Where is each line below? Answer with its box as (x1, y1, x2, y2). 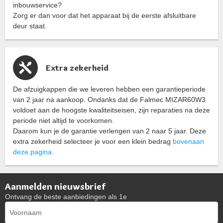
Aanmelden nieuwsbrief (5, 181, 106, 193)
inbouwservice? (13, 1, 62, 9)
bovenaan (173, 137, 204, 146)
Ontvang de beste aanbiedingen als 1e (5, 193, 127, 201)
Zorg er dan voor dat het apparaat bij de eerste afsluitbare (13, 11, 196, 20)
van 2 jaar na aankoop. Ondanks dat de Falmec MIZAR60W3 (13, 96, 206, 104)
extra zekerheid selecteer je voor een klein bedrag (13, 137, 173, 146)
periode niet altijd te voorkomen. (13, 116, 114, 125)
